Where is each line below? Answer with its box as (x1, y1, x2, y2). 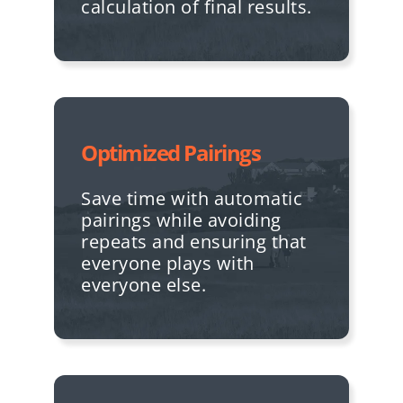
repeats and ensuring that (81, 228, 307, 254)
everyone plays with (81, 250, 255, 275)
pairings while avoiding (81, 207, 282, 232)
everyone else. (81, 272, 206, 297)
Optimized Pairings (81, 137, 260, 167)
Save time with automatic (81, 185, 302, 210)
